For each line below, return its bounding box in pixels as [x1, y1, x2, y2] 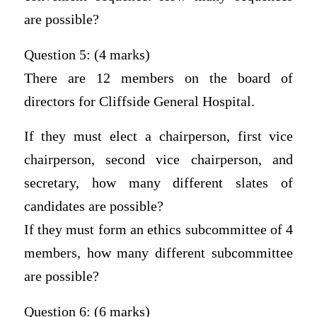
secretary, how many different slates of [23, 175, 294, 191]
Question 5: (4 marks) [23, 47, 150, 62]
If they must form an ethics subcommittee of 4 [23, 222, 294, 238]
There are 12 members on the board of [23, 70, 294, 86]
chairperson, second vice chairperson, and [23, 152, 294, 168]
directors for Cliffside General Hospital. [23, 93, 255, 109]
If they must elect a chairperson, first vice [23, 129, 294, 144]
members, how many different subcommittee [23, 246, 294, 261]
